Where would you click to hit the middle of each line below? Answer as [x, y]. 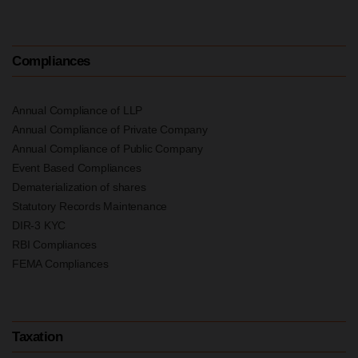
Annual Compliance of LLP [78, 110]
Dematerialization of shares [79, 187]
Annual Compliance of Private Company [110, 129]
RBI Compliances [54, 244]
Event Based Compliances [77, 167]
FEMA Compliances [60, 263]
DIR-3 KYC [39, 225]
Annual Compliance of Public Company [107, 148]
